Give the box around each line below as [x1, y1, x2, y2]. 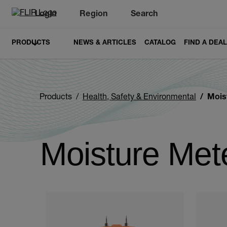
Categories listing [39, 182, 180, 201]
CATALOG [144, 40, 176, 47]
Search [131, 11, 158, 19]
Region [80, 11, 108, 19]
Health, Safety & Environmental [83, 94, 196, 102]
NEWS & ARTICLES [73, 40, 136, 47]
